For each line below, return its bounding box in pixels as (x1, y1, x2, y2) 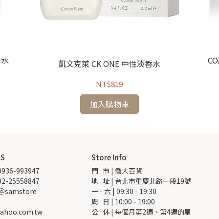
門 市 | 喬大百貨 (91, 166, 142, 176)
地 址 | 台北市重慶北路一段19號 (91, 176, 191, 186)
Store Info (91, 152, 127, 163)
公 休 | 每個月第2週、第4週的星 (91, 207, 191, 217)
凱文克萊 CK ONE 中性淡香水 (58, 58, 161, 70)
